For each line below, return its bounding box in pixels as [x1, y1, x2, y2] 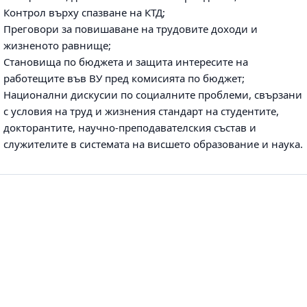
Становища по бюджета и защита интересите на [3, 55, 248, 69]
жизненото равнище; [3, 38, 111, 52]
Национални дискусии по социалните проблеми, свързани [3, 88, 302, 101]
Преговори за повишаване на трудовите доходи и [3, 22, 258, 36]
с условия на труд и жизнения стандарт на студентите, [3, 104, 279, 118]
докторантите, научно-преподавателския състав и [3, 121, 256, 134]
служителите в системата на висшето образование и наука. [3, 137, 303, 151]
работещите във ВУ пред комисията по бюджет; [3, 71, 245, 85]
